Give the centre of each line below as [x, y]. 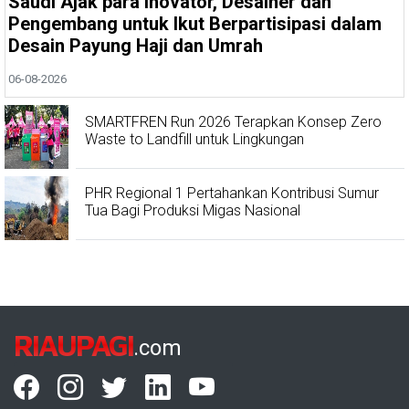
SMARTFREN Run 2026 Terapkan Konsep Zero [233, 121]
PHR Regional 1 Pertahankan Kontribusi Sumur [232, 193]
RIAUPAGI [73, 345]
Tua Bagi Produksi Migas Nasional [194, 210]
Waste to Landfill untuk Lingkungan [194, 139]
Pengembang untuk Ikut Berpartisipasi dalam [195, 23]
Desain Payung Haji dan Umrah [136, 45]
